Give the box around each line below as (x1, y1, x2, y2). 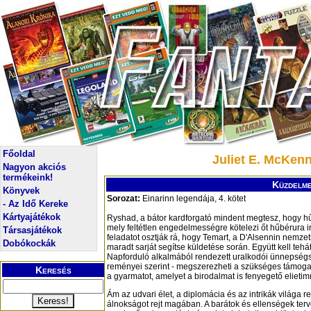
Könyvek (3, 185, 40, 196)
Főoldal (3, 149, 35, 159)
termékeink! (3, 172, 53, 183)
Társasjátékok (3, 225, 62, 235)
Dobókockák (3, 238, 56, 249)
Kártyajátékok (3, 212, 60, 222)
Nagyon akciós (3, 162, 66, 172)
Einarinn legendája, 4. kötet (140, 194, 246, 204)
